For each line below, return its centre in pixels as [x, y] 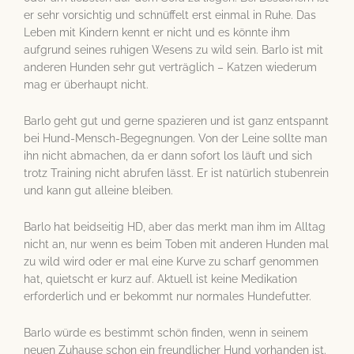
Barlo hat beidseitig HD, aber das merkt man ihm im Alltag [175, 226]
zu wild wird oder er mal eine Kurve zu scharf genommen [171, 261]
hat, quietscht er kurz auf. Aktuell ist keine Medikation [160, 279]
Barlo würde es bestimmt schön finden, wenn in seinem [166, 332]
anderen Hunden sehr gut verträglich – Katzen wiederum [170, 67]
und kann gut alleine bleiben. [98, 190]
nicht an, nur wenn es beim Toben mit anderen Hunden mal [176, 244]
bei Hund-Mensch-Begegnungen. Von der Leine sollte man [175, 138]
